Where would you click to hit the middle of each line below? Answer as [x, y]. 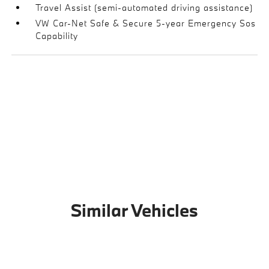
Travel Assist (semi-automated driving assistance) [144, 7]
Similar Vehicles [134, 210]
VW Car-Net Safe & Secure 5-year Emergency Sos [146, 23]
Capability [57, 35]
